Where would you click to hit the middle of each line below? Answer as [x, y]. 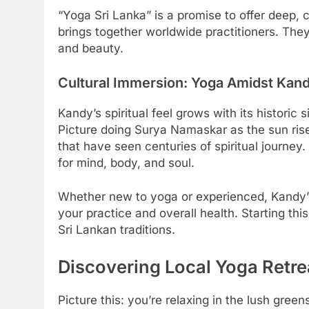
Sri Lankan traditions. [117, 230]
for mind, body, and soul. [126, 162]
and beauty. [91, 49]
